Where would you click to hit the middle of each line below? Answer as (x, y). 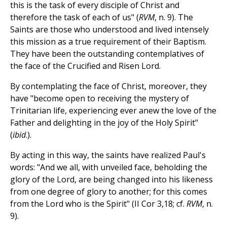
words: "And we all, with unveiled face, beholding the (109, 167)
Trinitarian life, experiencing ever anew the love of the (113, 111)
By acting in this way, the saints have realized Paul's (108, 155)
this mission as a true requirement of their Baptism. (108, 42)
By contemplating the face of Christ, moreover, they (108, 86)
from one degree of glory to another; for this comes (109, 192)
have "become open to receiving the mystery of (100, 99)
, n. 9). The (174, 17)
